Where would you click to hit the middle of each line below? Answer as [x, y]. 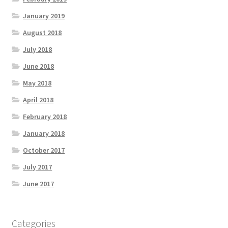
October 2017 [44, 150]
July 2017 [38, 167]
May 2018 [37, 83]
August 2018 [42, 32]
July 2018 [38, 49]
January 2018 [44, 133]
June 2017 [39, 183]
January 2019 [44, 16]
